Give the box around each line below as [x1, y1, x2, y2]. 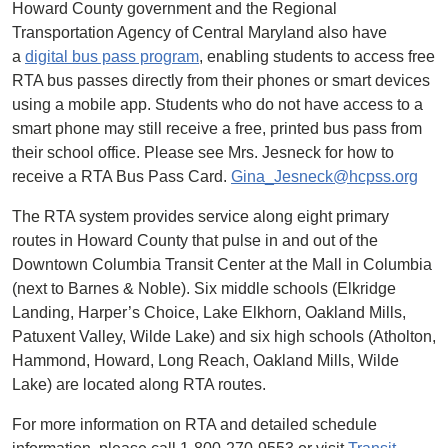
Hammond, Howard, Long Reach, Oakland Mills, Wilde [12, 352, 399, 369]
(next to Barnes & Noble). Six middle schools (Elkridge [12, 280, 396, 297]
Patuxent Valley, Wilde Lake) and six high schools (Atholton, [12, 328, 436, 345]
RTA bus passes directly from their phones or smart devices [12, 72, 430, 89]
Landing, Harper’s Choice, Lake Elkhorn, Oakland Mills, [12, 304, 406, 321]
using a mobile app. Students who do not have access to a [12, 96, 423, 113]
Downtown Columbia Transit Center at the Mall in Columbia [12, 256, 432, 273]
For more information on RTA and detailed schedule [12, 416, 377, 433]
